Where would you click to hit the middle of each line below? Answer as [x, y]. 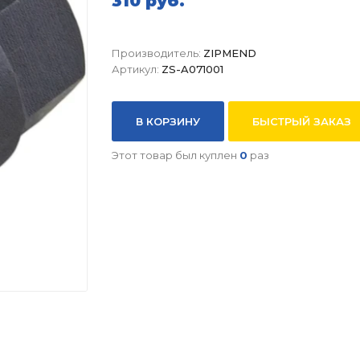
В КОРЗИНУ [168, 121]
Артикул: [135, 69]
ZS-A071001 [192, 69]
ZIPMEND [230, 53]
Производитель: [156, 53]
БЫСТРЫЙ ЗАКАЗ [302, 121]
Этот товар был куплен [176, 155]
